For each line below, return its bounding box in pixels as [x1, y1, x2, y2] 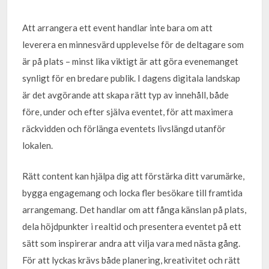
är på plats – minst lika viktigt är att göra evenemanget [22, 56, 239, 67]
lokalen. [22, 140, 53, 151]
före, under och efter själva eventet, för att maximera [22, 106, 234, 117]
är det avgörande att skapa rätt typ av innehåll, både [22, 89, 229, 100]
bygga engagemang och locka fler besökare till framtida [22, 187, 243, 198]
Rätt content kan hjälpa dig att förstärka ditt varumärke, [22, 170, 245, 181]
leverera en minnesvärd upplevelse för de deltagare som [22, 39, 244, 50]
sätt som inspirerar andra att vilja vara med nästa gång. [22, 237, 241, 249]
